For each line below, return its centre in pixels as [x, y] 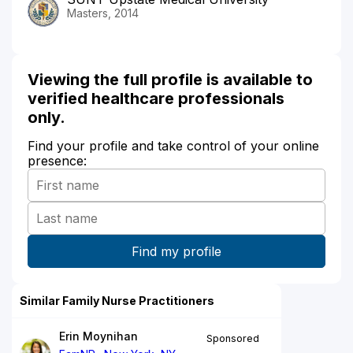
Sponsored [233, 338]
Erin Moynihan [98, 336]
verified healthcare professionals [156, 98]
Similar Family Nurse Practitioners [117, 300]
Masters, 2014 [103, 13]
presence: [57, 160]
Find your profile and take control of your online [173, 145]
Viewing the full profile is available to [170, 79]
